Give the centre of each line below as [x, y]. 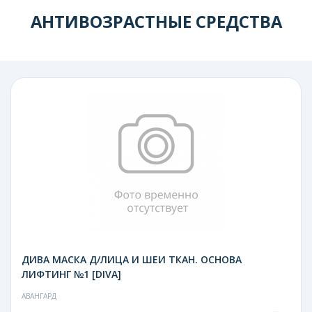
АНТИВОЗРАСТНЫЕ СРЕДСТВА [156, 21]
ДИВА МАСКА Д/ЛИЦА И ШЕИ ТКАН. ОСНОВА [132, 259]
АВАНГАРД [39, 296]
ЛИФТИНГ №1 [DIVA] [71, 274]
